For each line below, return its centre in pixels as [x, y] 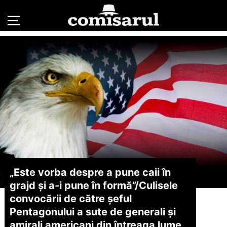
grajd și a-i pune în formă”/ [74, 185]
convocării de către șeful [70, 198]
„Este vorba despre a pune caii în [90, 172]
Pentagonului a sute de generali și [92, 212]
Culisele [158, 185]
